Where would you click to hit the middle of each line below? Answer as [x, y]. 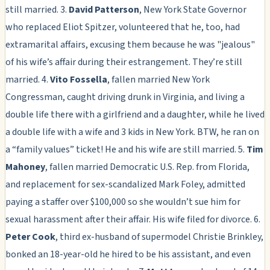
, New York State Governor [193, 9]
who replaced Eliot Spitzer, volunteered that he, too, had [123, 27]
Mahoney [25, 167]
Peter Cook [30, 237]
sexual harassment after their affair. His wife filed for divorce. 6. [133, 219]
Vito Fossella [79, 79]
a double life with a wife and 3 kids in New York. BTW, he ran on [132, 132]
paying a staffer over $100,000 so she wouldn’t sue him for [123, 202]
